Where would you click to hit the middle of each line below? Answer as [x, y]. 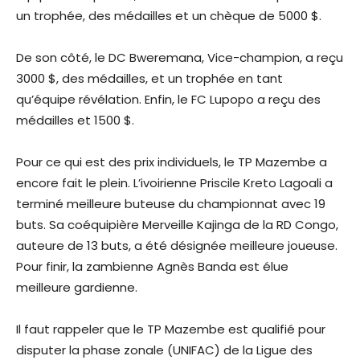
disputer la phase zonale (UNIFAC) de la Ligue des [164, 350]
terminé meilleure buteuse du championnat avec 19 [171, 203]
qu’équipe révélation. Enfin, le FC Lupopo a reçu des [168, 99]
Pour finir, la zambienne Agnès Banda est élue [152, 266]
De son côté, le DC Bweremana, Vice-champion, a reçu [180, 57]
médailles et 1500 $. [75, 120]
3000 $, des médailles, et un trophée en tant [149, 78]
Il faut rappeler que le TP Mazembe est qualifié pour [171, 329]
